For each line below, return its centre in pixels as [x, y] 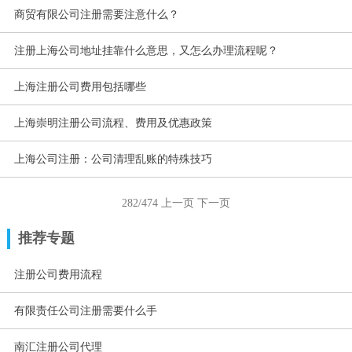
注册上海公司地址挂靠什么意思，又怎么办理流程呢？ [146, 50]
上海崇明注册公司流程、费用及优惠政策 [113, 123]
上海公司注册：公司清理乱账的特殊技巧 [113, 159]
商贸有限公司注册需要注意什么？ [96, 14]
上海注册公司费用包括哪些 [80, 86]
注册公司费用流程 [58, 274]
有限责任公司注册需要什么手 [85, 310]
